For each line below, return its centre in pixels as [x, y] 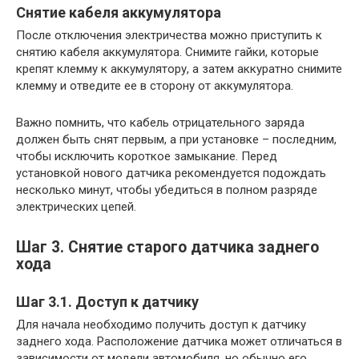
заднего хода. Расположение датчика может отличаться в [179, 341]
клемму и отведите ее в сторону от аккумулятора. [155, 85]
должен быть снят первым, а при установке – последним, [176, 139]
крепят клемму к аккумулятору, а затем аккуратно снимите [179, 69]
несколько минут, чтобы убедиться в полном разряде [167, 190]
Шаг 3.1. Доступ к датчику [107, 301]
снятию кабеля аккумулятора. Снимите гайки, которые [167, 52]
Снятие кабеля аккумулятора [119, 12]
